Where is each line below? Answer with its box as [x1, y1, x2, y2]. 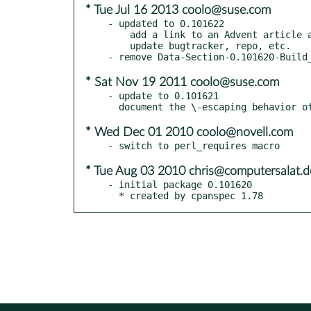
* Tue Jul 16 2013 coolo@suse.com [85, 3, 271, 17]
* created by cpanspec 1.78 [119, 190, 263, 201]
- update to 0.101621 [108, 90, 219, 101]
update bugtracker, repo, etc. [108, 40, 130, 51]
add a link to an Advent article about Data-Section [108, 28, 130, 40]
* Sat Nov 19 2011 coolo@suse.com [85, 76, 279, 89]
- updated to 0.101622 [108, 17, 224, 29]
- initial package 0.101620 [108, 178, 252, 190]
